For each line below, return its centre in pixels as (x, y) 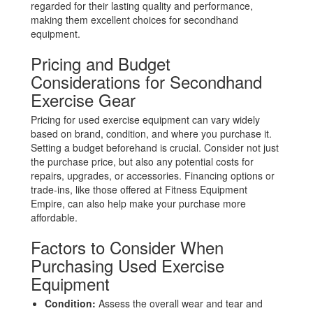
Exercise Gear (83, 100)
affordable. (54, 217)
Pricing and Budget (101, 63)
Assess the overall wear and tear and (180, 303)
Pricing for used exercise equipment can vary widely (146, 119)
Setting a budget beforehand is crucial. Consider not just (155, 147)
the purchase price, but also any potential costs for (143, 161)
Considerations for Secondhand (147, 81)
